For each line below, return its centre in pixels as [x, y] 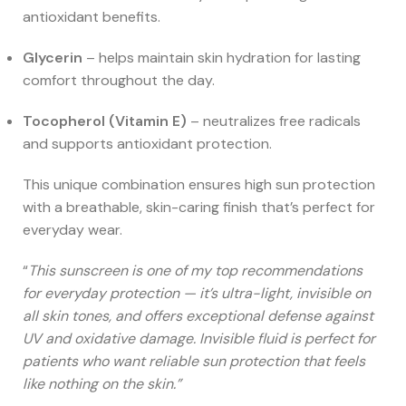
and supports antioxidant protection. [147, 144]
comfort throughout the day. [119, 81]
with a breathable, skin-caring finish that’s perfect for [199, 208]
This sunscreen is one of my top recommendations [195, 271]
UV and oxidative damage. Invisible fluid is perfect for [199, 339]
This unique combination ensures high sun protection [199, 185]
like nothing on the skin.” [102, 384]
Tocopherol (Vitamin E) [105, 121]
